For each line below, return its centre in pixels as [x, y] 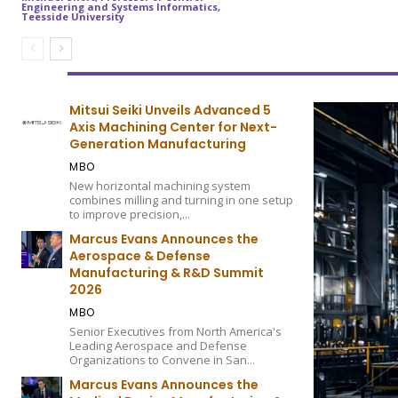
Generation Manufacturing [158, 144]
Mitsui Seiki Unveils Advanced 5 [171, 111]
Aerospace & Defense [140, 256]
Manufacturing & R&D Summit [167, 273]
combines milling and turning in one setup [182, 200]
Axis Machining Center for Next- [174, 127]
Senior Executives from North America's [176, 332]
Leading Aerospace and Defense [159, 346]
